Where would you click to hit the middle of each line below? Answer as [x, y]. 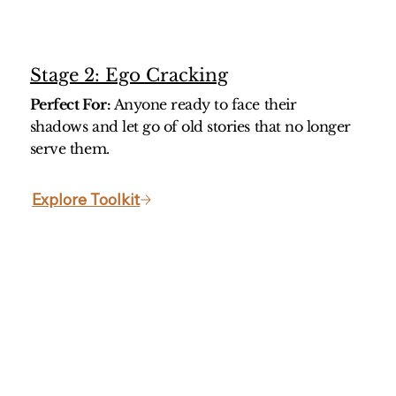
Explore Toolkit [86, 200]
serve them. [69, 149]
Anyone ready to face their [205, 105]
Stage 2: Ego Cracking [129, 76]
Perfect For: [72, 105]
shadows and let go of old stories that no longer [190, 127]
